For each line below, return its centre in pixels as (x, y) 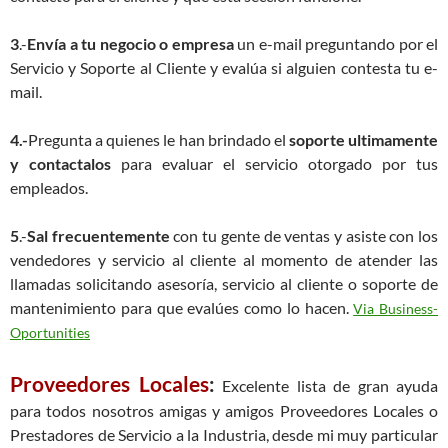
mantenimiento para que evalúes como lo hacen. (182, 307)
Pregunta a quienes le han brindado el (158, 139)
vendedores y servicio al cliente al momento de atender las (224, 259)
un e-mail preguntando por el (335, 43)
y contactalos (60, 163)
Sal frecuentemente (98, 235)
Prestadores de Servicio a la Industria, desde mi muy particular (224, 434)
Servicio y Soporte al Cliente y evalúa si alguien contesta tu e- (224, 67)
